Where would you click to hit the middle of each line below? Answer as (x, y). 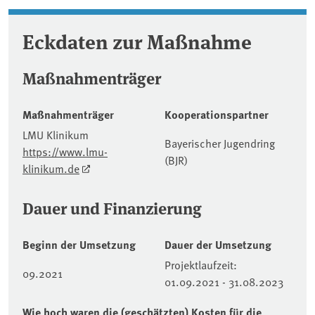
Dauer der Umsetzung (218, 244)
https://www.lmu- (65, 151)
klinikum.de (51, 168)
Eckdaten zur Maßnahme (137, 40)
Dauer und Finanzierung (112, 207)
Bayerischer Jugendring (220, 142)
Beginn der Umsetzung (79, 244)
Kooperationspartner (217, 114)
